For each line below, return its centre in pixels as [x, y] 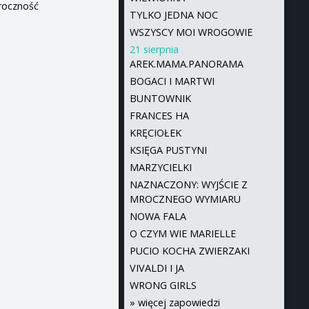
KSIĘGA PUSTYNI [168, 150]
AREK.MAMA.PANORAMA [186, 64]
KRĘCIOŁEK [155, 133]
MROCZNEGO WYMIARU [185, 199]
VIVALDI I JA [157, 268]
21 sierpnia [154, 49]
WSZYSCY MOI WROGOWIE [191, 32]
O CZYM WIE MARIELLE [182, 233]
